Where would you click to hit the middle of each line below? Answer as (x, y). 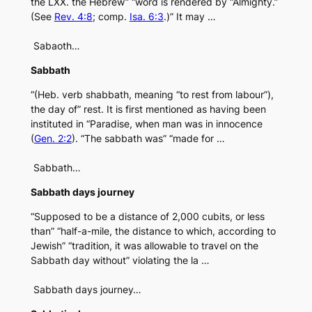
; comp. (111, 17)
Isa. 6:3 (146, 17)
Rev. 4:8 (73, 17)
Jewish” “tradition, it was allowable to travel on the (144, 246)
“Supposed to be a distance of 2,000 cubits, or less (147, 217)
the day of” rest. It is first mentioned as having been (148, 109)
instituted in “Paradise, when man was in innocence (146, 124)
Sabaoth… (55, 46)
